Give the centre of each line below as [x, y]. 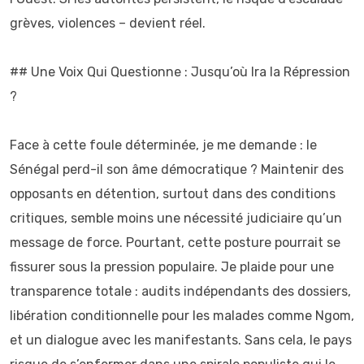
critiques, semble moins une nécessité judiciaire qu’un [176, 218]
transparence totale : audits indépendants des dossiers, [180, 291]
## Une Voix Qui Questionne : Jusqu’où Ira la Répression [180, 72]
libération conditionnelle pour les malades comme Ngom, [182, 316]
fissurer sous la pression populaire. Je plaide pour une [172, 267]
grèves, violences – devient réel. [108, 23]
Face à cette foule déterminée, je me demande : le [163, 145]
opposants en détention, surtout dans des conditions [173, 194]
